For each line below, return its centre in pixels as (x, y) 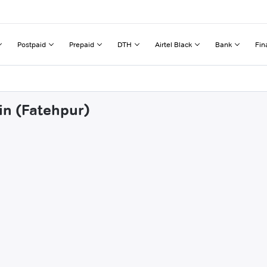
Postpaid (32, 44)
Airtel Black (173, 44)
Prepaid (82, 44)
